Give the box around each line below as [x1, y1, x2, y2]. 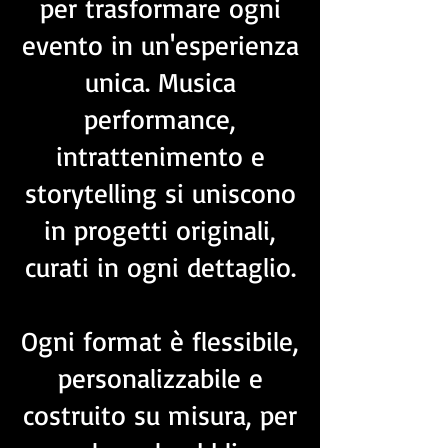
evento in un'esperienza [21, 28, 299, 62]
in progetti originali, [44, 213, 276, 247]
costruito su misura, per [23, 398, 297, 432]
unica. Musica [84, 65, 236, 99]
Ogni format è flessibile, [21, 324, 299, 358]
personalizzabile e [57, 361, 263, 395]
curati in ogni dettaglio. [24, 250, 296, 284]
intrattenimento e [55, 139, 265, 173]
